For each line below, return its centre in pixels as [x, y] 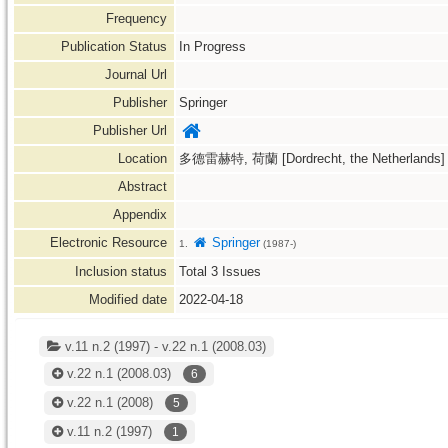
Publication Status [116, 46]
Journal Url [138, 74]
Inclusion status [123, 271]
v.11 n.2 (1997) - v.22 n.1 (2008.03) [163, 346]
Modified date [130, 299]
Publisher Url [132, 130]
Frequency [138, 18]
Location [144, 158]
